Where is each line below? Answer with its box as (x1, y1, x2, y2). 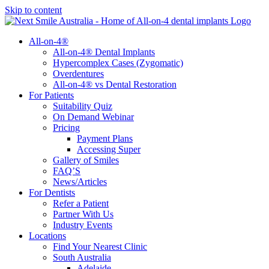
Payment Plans (77, 133, 133, 144)
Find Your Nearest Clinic (53, 241, 147, 252)
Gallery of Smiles (53, 155, 119, 165)
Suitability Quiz (53, 101, 112, 111)
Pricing (53, 122, 80, 133)
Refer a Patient (53, 198, 109, 208)
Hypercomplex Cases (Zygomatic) (53, 58, 183, 68)
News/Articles (53, 177, 107, 187)
